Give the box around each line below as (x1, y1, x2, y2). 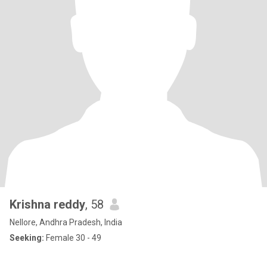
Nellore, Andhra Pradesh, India (10, 218, 122, 227)
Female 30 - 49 (44, 233, 101, 243)
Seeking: (10, 233, 44, 243)
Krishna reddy (10, 197, 85, 212)
